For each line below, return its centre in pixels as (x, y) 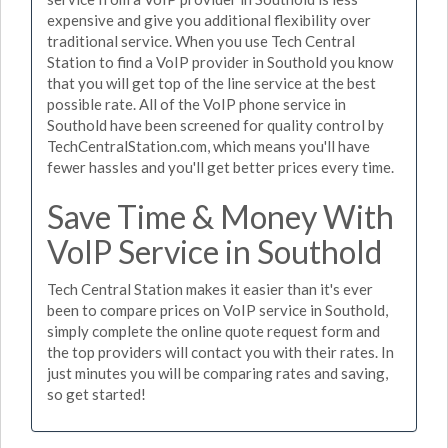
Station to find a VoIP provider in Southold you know (220, 61)
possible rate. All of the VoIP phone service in (196, 103)
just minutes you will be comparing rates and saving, (217, 373)
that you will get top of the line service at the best (211, 82)
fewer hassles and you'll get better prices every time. (220, 166)
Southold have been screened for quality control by (215, 124)
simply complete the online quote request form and (213, 331)
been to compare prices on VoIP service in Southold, (217, 310)
